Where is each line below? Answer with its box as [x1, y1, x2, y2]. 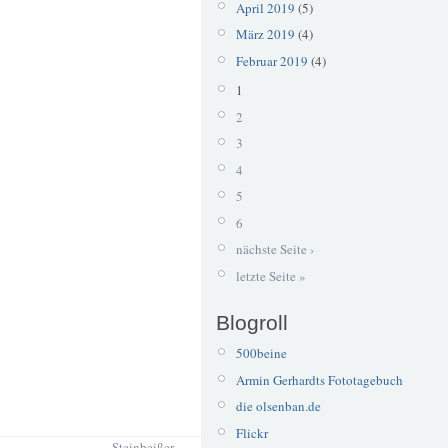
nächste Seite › [235, 240, 314, 259]
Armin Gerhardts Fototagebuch [235, 370, 403, 389]
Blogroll [216, 310, 288, 334]
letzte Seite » [235, 266, 306, 285]
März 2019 [235, 25, 295, 44]
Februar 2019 [235, 51, 308, 70]
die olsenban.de [235, 397, 321, 416]
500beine [235, 344, 287, 363]
